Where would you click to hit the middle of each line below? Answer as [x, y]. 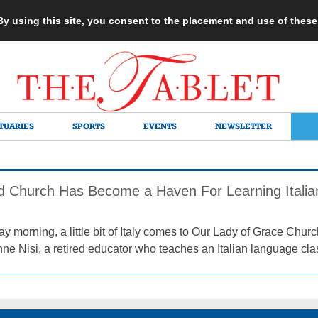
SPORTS [89, 126]
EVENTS [160, 126]
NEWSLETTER [243, 126]
